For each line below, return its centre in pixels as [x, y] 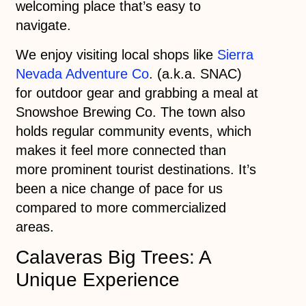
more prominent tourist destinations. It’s [136, 169]
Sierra [235, 54]
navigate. [43, 26]
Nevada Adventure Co [82, 73]
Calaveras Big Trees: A [113, 258]
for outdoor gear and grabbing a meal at [137, 93]
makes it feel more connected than [121, 150]
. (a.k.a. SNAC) [195, 73]
